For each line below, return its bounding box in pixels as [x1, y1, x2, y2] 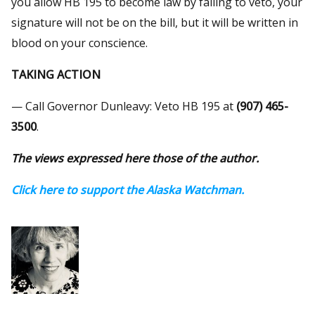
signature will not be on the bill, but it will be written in [11, 14, 298, 30]
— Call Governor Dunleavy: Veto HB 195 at [11, 98, 236, 114]
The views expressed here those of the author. [11, 150, 259, 166]
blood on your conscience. [11, 34, 148, 51]
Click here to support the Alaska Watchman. [11, 181, 244, 198]
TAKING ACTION [11, 66, 101, 82]
